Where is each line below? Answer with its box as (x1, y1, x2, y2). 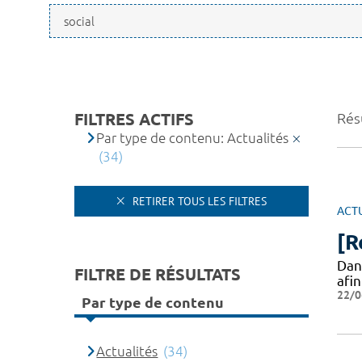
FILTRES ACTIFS (74, 110, 194, 128)
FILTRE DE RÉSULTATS (74, 264, 241, 284)
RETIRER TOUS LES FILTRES (129, 193, 267, 208)
